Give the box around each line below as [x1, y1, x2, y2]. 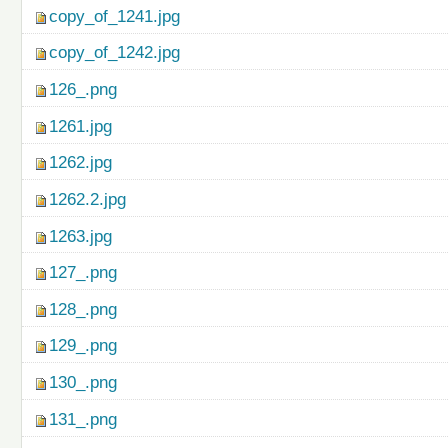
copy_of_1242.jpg [49, 43, 181, 63]
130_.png [49, 372, 118, 392]
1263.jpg [49, 226, 113, 246]
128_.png [49, 299, 118, 319]
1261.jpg [49, 116, 113, 136]
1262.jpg [49, 153, 113, 173]
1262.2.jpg [49, 189, 127, 209]
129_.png [49, 336, 118, 356]
